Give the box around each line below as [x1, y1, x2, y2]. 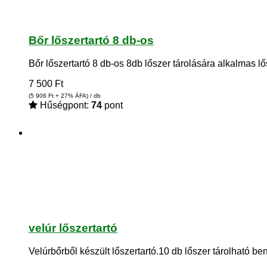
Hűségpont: [38, 100, 91, 110]
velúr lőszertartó [29, 222, 117, 235]
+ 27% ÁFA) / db [54, 92, 101, 99]
